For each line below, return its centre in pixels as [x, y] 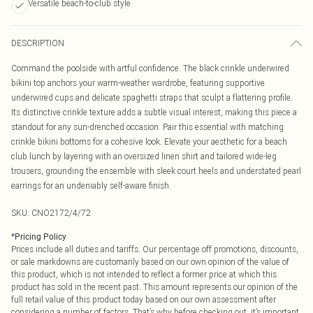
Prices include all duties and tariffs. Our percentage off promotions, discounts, [155, 249]
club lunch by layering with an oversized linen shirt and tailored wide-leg [144, 156]
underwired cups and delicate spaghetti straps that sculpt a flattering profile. [152, 97]
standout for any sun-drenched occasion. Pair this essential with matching [147, 127]
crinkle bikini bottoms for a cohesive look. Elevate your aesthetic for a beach [149, 141]
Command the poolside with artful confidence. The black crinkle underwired [150, 68]
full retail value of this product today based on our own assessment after [144, 299]
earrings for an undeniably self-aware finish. [91, 185]
